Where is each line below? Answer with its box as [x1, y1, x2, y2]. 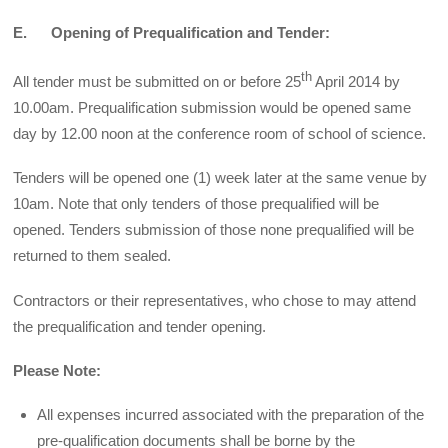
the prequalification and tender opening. [13, 317, 267, 335]
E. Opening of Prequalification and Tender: [13, 23, 331, 41]
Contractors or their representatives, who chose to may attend [13, 291, 417, 309]
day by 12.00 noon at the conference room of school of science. [13, 125, 427, 143]
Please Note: [13, 361, 102, 379]
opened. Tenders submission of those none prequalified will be [13, 221, 415, 239]
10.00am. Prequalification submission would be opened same [13, 99, 412, 117]
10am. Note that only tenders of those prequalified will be [13, 195, 380, 213]
